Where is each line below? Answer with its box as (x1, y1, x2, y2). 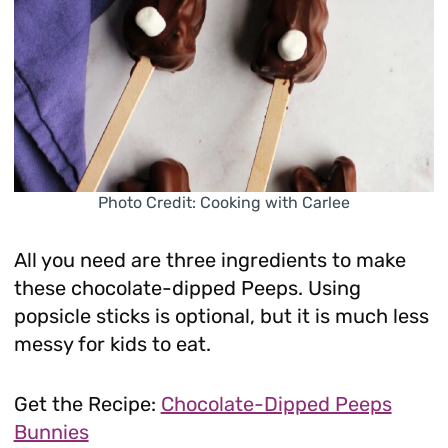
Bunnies (13, 419, 89, 444)
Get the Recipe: (13, 391, 161, 416)
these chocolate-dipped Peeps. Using (13, 275, 361, 300)
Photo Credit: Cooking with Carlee (98, 192, 350, 212)
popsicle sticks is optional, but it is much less (13, 303, 429, 328)
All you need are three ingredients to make (13, 247, 406, 272)
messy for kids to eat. (13, 331, 211, 356)
